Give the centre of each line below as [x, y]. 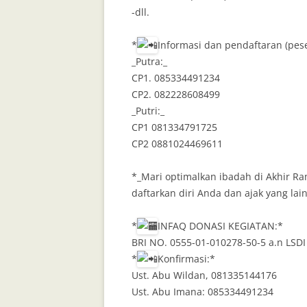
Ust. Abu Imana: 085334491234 [202, 292]
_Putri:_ [148, 111]
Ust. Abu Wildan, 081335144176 [204, 275]
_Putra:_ [149, 62]
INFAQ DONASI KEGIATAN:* [220, 226]
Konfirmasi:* [186, 259]
